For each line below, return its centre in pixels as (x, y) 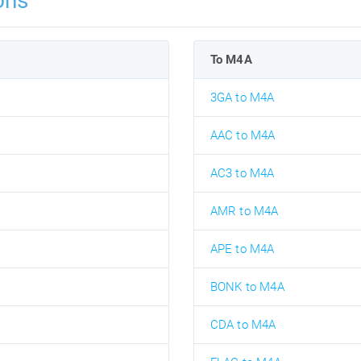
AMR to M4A (244, 211)
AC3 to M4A (242, 173)
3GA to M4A (242, 97)
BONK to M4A (247, 286)
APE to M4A (242, 249)
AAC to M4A (243, 135)
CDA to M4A (243, 324)
